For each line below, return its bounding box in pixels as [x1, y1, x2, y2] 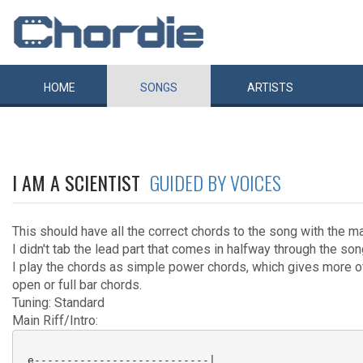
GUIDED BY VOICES [150, 168, 281, 197]
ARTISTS [247, 81, 293, 94]
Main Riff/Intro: [12, 313, 98, 328]
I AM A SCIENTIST [12, 168, 150, 197]
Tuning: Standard [12, 295, 105, 310]
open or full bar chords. [12, 277, 142, 293]
